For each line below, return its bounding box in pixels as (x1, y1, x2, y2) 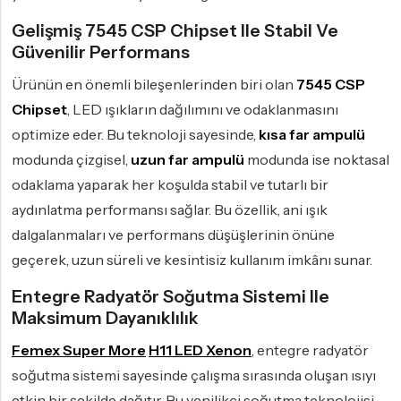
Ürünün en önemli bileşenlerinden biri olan (12, 75, 296, 94)
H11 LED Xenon (149, 341, 252, 360)
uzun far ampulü (131, 150, 244, 169)
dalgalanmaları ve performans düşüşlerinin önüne (12, 226, 335, 244)
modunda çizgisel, (12, 150, 131, 169)
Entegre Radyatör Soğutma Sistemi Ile (12, 286, 329, 308)
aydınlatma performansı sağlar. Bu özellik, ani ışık (12, 200, 328, 219)
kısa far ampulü (259, 125, 365, 144)
